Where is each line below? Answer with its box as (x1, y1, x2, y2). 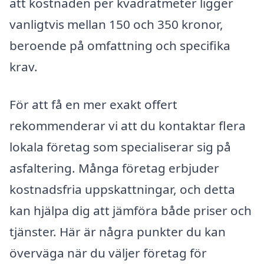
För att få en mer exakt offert (9, 95, 177, 113)
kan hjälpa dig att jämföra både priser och (9, 202, 252, 219)
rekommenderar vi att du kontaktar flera (9, 117, 246, 134)
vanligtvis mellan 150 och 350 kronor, (9, 16, 223, 33)
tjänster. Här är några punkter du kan (9, 223, 226, 240)
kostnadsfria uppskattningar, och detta (9, 180, 235, 197)
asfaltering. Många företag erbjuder (9, 159, 219, 176)
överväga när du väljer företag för (9, 244, 207, 261)
